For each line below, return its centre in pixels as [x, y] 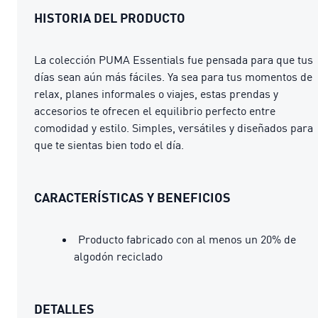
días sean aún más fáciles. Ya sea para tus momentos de [173, 76]
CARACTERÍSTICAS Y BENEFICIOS [132, 197]
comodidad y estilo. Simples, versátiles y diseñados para [174, 127]
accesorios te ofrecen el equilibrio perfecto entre [155, 110]
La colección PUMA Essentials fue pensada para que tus [174, 59]
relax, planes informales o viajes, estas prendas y [156, 93]
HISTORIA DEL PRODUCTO [110, 17]
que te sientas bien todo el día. [109, 144]
